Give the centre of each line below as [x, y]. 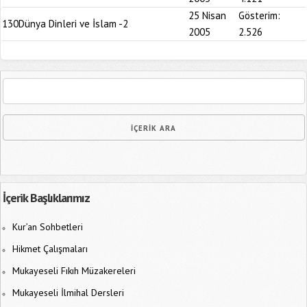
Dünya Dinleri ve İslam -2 [73, 24]
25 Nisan [207, 15]
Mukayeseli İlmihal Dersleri [68, 293]
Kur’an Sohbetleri [47, 227]
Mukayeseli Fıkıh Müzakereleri [74, 271]
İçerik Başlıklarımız [46, 198]
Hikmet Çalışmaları [50, 249]
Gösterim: [259, 15]
